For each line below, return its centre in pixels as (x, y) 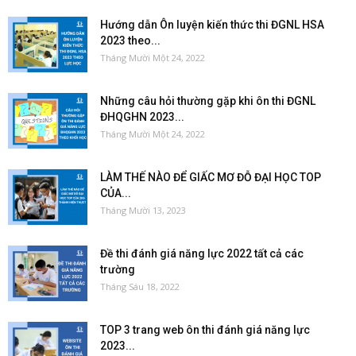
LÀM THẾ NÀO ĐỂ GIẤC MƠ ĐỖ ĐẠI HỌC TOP (211, 177)
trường (118, 269)
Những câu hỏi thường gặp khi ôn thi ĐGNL (208, 101)
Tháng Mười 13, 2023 (143, 210)
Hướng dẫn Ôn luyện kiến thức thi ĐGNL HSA (212, 24)
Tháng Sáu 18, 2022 (140, 286)
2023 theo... (130, 40)
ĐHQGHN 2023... (142, 116)
